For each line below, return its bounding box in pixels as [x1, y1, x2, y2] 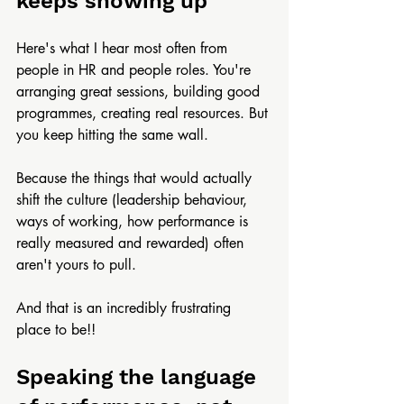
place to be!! [16, 320, 96, 339]
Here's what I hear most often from [16, 39, 232, 58]
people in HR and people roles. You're [16, 60, 255, 79]
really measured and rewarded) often [16, 234, 248, 252]
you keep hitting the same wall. [16, 125, 213, 144]
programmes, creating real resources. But [16, 104, 272, 123]
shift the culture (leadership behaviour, [16, 190, 252, 209]
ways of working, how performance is [16, 212, 252, 231]
